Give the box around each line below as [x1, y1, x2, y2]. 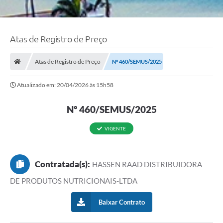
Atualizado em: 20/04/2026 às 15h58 [17, 81, 113, 89]
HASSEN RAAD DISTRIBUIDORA [92, 160, 203, 169]
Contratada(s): [35, 159, 90, 170]
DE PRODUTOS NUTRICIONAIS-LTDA [10, 176, 137, 186]
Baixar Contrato [98, 198, 145, 207]
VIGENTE [105, 125, 126, 132]
